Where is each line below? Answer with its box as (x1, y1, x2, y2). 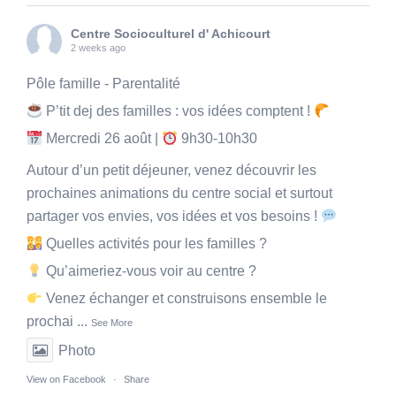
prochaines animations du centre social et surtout (27, 186, 332, 202)
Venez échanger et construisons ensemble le (42, 291, 328, 307)
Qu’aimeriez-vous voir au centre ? (42, 263, 257, 279)
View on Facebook (27, 374, 106, 385)
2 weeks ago (71, 42, 126, 54)
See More (91, 317, 133, 329)
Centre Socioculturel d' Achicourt (71, 27, 270, 42)
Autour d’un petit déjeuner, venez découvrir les (27, 163, 316, 179)
